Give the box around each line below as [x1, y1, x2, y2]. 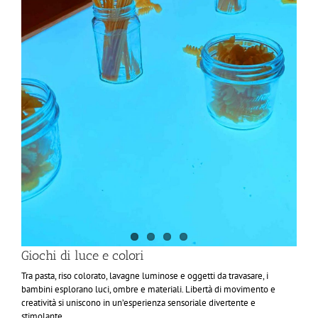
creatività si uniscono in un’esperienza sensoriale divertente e [21, 297, 256, 309]
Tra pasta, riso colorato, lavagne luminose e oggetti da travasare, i [21, 270, 268, 283]
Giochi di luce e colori [21, 248, 144, 264]
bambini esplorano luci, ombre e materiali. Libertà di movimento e [21, 283, 275, 296]
